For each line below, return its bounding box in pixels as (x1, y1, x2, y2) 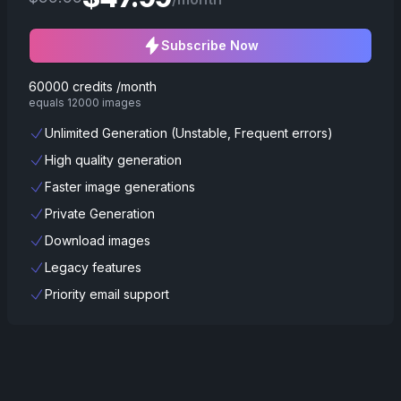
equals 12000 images (29, 96, 141, 109)
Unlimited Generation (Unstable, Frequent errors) (45, 125, 333, 141)
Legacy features (45, 260, 141, 275)
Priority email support (45, 286, 169, 302)
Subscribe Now (160, 38, 259, 53)
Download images (45, 233, 150, 248)
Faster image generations (45, 179, 195, 194)
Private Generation (45, 206, 155, 221)
